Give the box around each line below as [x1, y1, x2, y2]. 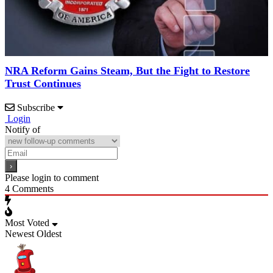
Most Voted [5, 218, 49, 229]
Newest [5, 229, 34, 239]
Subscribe [17, 102, 55, 113]
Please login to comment [5, 172, 99, 183]
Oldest [37, 229, 62, 239]
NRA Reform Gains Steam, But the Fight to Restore [5, 65, 250, 77]
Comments [10, 183, 54, 194]
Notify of [5, 124, 40, 135]
